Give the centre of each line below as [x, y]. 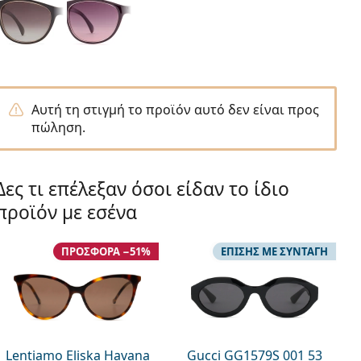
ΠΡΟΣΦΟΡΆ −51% [106, 251]
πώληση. [58, 127]
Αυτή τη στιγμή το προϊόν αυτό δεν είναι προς [175, 110]
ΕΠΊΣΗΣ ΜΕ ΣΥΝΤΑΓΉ [274, 251]
